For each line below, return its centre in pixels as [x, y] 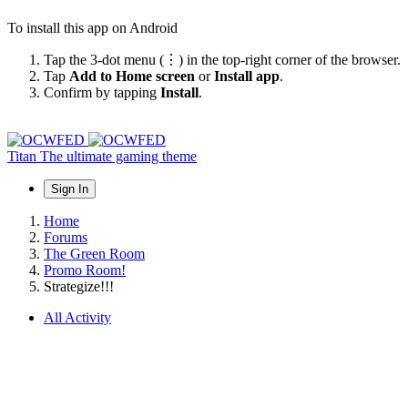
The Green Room [94, 253]
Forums [66, 237]
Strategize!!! [79, 286]
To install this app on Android [92, 27]
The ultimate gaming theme [118, 156]
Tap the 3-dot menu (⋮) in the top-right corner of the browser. [222, 59]
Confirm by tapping [102, 92]
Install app [247, 76]
